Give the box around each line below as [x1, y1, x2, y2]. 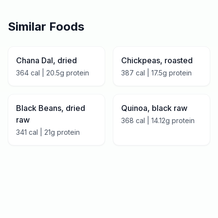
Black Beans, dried [16, 103, 85, 113]
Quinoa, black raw [121, 103, 187, 113]
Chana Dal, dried [16, 55, 77, 65]
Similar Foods [8, 19, 84, 34]
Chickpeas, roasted [121, 55, 193, 65]
